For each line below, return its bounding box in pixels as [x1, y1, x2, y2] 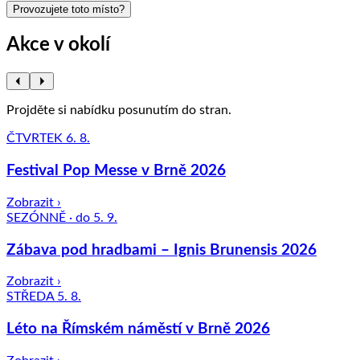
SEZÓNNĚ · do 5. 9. [6, 211, 117, 224]
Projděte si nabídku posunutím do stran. [6, 104, 231, 117]
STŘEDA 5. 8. [6, 290, 81, 304]
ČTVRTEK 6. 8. [6, 132, 90, 145]
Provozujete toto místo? [13, 2, 125, 15]
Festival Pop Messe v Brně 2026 [6, 163, 226, 179]
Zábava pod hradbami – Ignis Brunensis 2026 [6, 242, 317, 258]
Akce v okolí [6, 35, 110, 55]
